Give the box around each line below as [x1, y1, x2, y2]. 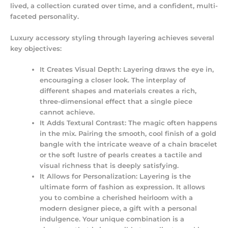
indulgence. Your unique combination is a [40, 215, 185, 223]
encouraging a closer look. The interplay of [40, 76, 186, 84]
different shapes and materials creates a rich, [40, 87, 197, 95]
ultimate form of [40, 183, 99, 191]
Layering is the [137, 173, 191, 181]
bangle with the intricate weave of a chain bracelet [40, 140, 218, 149]
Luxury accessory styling [10, 34, 96, 42]
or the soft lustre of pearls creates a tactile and [40, 151, 203, 159]
